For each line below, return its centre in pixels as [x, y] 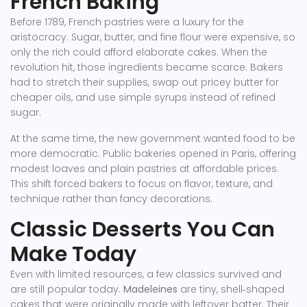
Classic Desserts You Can [143, 230]
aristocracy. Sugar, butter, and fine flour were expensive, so [153, 37]
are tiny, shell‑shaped [231, 289]
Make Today [73, 254]
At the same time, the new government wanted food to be [153, 138]
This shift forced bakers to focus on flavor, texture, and [142, 184]
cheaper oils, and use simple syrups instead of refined [143, 97]
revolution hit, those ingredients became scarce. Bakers [147, 67]
